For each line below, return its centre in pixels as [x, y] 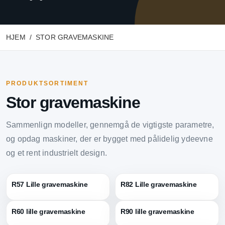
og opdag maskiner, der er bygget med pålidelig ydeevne [109, 139]
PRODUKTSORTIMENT [47, 84]
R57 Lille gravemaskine [50, 185]
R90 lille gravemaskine [157, 212]
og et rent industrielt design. [57, 153]
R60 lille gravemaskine [48, 212]
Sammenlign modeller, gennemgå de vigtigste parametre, [110, 125]
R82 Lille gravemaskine [159, 185]
